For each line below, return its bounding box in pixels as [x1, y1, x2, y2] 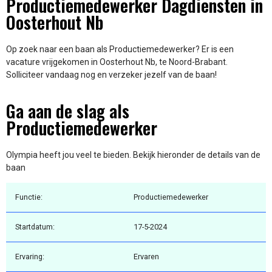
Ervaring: [15, 252, 44, 262]
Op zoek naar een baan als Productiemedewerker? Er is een [6, 44, 234, 55]
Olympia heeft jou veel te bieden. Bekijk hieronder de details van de [6, 149, 260, 160]
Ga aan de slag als [6, 98, 129, 123]
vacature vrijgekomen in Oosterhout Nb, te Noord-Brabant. [6, 57, 228, 67]
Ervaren [134, 252, 159, 262]
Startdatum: [15, 222, 55, 232]
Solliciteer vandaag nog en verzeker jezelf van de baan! [6, 70, 217, 80]
